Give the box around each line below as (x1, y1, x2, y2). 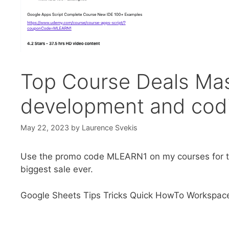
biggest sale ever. (20, 164, 93, 175)
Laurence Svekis (82, 123, 138, 132)
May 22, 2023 (20, 123, 69, 132)
